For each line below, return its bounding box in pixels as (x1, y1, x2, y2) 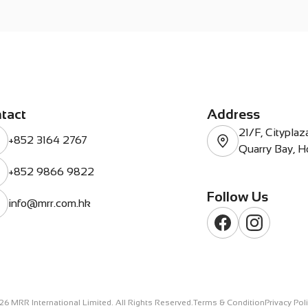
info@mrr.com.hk (8, 197, 91, 209)
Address (207, 107, 260, 122)
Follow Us (207, 189, 268, 204)
